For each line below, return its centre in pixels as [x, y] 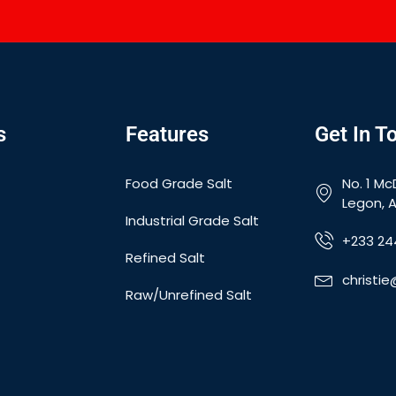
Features [167, 134]
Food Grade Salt [179, 183]
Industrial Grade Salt [192, 220]
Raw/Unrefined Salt [189, 294]
